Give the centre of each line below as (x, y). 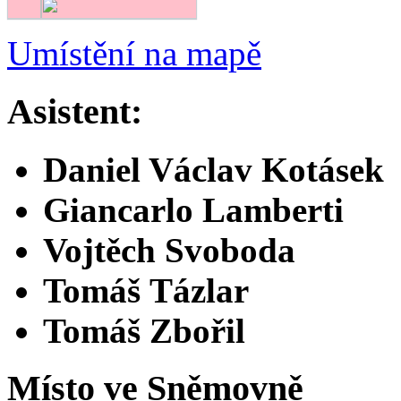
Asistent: (75, 111)
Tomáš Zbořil (144, 330)
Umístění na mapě (134, 54)
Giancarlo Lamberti (193, 209)
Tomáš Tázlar (146, 290)
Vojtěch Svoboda (169, 250)
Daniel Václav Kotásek (213, 169)
